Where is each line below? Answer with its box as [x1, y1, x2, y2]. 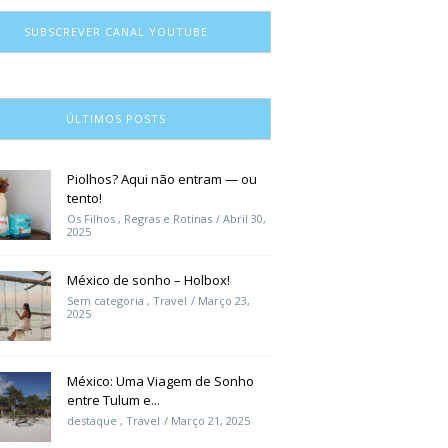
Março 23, [198, 293, 250, 309]
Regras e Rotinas [124, 211, 212, 227]
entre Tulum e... [67, 391, 160, 410]
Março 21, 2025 [171, 413, 250, 429]
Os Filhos [67, 211, 115, 227]
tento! [67, 189, 102, 208]
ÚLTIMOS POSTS [66, 111, 166, 127]
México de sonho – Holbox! [67, 271, 230, 290]
